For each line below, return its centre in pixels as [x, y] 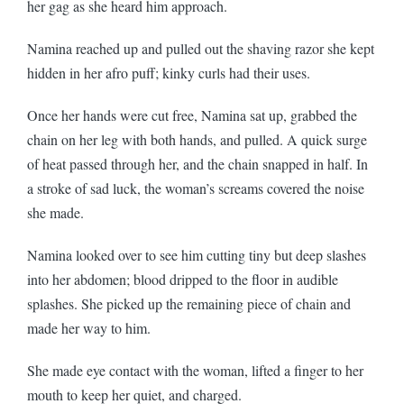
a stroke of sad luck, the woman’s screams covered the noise [196, 188]
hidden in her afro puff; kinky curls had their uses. [171, 72]
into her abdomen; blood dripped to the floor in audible [183, 279]
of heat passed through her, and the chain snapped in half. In [197, 163]
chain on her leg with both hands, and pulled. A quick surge [197, 139]
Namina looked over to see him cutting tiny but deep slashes [197, 254]
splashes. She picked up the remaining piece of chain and [189, 303]
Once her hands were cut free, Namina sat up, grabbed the [192, 115]
